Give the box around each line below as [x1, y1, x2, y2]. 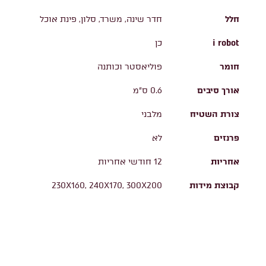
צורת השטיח [190, 109, 239, 119]
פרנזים [214, 132, 239, 143]
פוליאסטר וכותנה [97, 62, 162, 72]
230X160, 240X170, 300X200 [52, 180, 162, 191]
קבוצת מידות [189, 180, 239, 191]
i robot [213, 37, 239, 48]
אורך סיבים [197, 85, 239, 96]
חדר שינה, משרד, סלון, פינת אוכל [40, 14, 162, 25]
